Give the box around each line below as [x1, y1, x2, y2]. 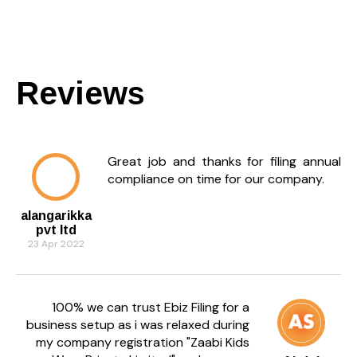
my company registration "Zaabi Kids [36, 333, 249, 351]
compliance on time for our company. [108, 170, 324, 187]
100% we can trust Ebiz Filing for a [52, 298, 249, 316]
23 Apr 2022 [27, 237, 84, 250]
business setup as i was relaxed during [26, 316, 249, 333]
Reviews [16, 75, 145, 111]
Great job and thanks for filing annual [108, 152, 341, 170]
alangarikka [20, 208, 92, 222]
